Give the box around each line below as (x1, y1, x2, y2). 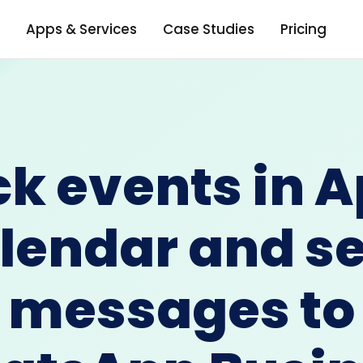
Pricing (280, 19, 327, 39)
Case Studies (162, 19, 254, 39)
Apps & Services (25, 19, 137, 39)
